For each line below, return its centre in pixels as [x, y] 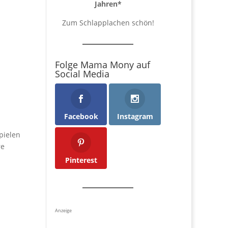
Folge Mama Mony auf [103, 64]
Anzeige [64, 210]
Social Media [82, 74]
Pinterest [81, 160]
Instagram [135, 116]
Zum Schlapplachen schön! [108, 22]
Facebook [81, 116]
